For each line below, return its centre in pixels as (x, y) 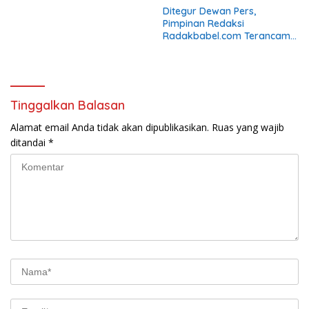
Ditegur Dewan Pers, (209, 11)
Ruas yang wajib (248, 127)
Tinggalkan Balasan (68, 105)
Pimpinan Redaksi (203, 23)
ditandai (29, 142)
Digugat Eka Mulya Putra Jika (231, 48)
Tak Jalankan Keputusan (220, 60)
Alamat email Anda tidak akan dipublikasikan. (110, 127)
